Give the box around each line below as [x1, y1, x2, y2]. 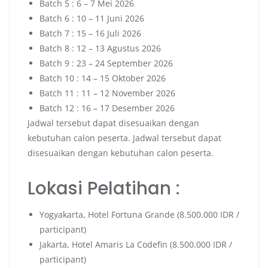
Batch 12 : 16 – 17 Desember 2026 [39, 102, 175, 114]
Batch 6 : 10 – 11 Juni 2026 [39, 12, 144, 24]
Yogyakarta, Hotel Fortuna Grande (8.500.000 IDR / [39, 208, 239, 220]
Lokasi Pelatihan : [28, 175, 180, 200]
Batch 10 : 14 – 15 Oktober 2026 [39, 72, 166, 84]
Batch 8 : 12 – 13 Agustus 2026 [39, 42, 161, 54]
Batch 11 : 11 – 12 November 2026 [39, 87, 175, 99]
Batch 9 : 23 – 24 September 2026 [39, 57, 173, 69]
